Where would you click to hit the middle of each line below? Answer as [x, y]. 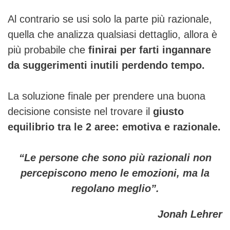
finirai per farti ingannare [150, 50]
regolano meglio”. [115, 188]
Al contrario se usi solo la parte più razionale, [110, 19]
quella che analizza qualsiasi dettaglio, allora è [112, 34]
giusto [168, 111]
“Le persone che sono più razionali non [115, 157]
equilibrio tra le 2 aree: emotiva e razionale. [114, 127]
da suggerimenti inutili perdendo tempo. [106, 65]
